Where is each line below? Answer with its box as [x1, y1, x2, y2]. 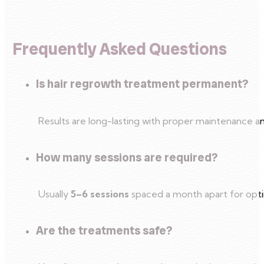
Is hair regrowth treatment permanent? [35, 77, 249, 92]
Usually [38, 188, 71, 200]
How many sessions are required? [35, 150, 218, 165]
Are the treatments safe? [35, 223, 173, 238]
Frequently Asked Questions [12, 38, 227, 61]
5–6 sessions [71, 188, 129, 200]
